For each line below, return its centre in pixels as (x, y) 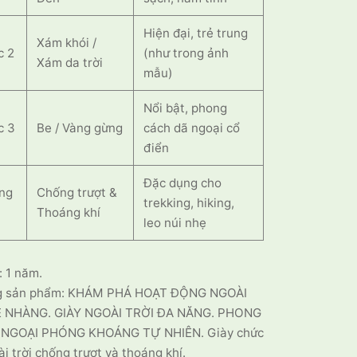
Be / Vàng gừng (80, 128)
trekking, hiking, (189, 203)
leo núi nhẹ (175, 223)
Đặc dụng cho (183, 183)
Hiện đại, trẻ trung (196, 33)
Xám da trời (70, 63)
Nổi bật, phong (186, 108)
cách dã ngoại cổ (192, 128)
